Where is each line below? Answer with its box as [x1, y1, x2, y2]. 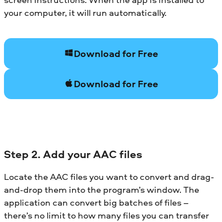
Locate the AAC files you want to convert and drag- [4, 170, 214, 183]
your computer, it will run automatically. [4, 6, 166, 19]
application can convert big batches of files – [4, 196, 189, 209]
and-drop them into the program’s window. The [4, 183, 199, 196]
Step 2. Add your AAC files [4, 146, 142, 162]
